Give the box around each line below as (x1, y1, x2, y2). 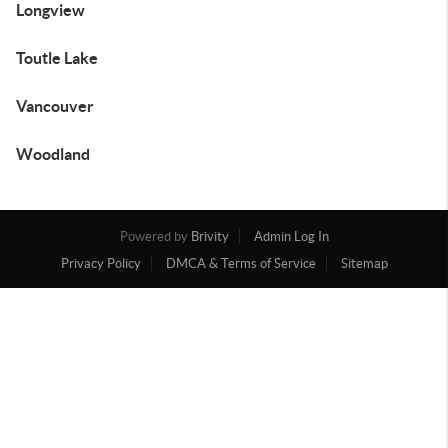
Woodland (16, 145, 90, 163)
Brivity (190, 229, 229, 244)
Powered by (119, 229, 191, 244)
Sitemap (340, 256, 388, 271)
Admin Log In (253, 229, 329, 244)
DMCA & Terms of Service (165, 256, 316, 271)
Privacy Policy (60, 256, 141, 271)
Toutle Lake (16, 49, 98, 67)
